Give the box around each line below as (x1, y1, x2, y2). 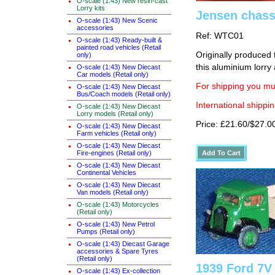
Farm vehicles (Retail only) (77, 130, 157, 137)
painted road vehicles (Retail (77, 44, 161, 51)
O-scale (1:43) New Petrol (77, 220, 155, 228)
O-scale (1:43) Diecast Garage (77, 240, 169, 247)
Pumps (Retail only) (77, 228, 135, 235)
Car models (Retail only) (77, 71, 149, 78)
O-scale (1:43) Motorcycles (77, 201, 159, 208)
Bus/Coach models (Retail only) (77, 90, 171, 98)
